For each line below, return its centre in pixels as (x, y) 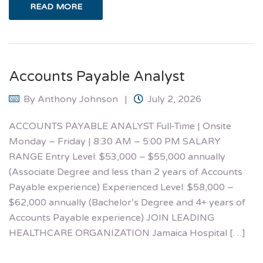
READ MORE (56, 7)
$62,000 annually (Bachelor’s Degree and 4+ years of (127, 203)
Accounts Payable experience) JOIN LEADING (112, 218)
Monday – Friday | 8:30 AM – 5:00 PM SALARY (115, 142)
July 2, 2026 (174, 100)
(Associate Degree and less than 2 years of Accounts (126, 172)
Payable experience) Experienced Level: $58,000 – (121, 188)
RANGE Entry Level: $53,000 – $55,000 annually (117, 157)
